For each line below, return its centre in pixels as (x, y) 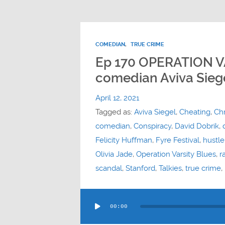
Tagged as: (115, 112)
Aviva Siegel (155, 112)
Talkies (170, 168)
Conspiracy (152, 126)
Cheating (195, 112)
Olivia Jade (114, 154)
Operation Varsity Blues (176, 154)
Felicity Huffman (124, 140)
